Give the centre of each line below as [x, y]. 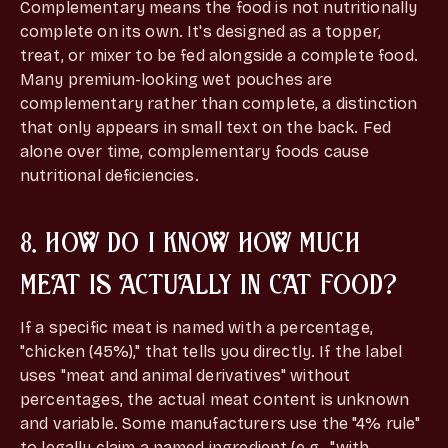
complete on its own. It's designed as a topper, [201, 31]
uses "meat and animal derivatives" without [185, 375]
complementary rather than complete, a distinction [219, 103]
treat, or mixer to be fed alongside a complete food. [219, 55]
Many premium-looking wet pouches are [176, 79]
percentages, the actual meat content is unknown [215, 399]
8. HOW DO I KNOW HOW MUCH [190, 240]
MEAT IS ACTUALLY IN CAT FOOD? [209, 282]
